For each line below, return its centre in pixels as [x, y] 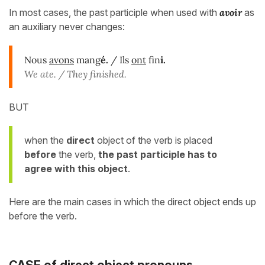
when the [45, 140]
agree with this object [76, 168]
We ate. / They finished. [75, 74]
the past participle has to [158, 154]
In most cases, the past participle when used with [113, 12]
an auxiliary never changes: [67, 26]
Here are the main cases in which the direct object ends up [132, 201]
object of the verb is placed [153, 140]
